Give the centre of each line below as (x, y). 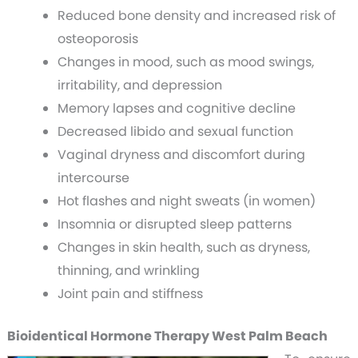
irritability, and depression (139, 86)
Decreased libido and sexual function (175, 132)
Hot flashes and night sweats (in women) (186, 201)
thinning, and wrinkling (128, 271)
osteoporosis (97, 39)
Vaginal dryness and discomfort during (181, 155)
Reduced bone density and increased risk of (196, 16)
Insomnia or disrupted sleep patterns (174, 225)
